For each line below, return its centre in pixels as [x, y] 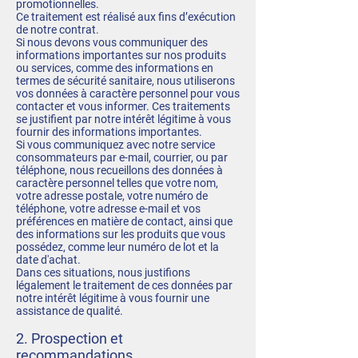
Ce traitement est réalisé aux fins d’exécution [126, 17]
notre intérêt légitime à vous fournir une [113, 298]
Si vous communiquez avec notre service [115, 145]
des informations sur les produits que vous [121, 234]
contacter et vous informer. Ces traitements [123, 106]
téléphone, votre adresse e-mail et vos [108, 209]
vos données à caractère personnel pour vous [128, 93]
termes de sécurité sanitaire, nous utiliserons [125, 81]
